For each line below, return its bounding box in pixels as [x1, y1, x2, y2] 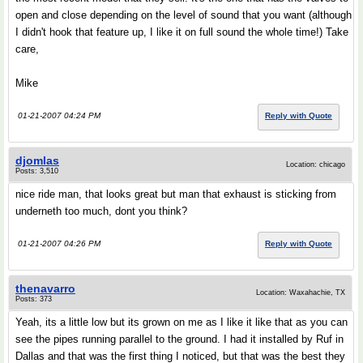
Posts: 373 [15, 295, 52, 303]
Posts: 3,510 [15, 167, 58, 175]
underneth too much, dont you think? [15, 205, 187, 217]
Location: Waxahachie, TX [256, 288, 345, 297]
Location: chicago [286, 160, 345, 169]
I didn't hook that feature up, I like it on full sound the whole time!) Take [15, 26, 348, 38]
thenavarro [15, 282, 75, 295]
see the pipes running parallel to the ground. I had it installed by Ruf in [15, 333, 344, 345]
